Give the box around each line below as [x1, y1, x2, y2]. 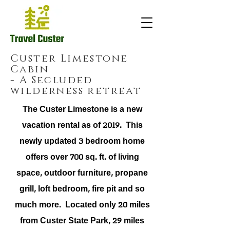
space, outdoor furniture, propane [16, 169, 148, 178]
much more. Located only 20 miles [14, 201, 150, 209]
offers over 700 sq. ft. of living [25, 153, 139, 162]
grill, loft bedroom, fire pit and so [20, 185, 145, 194]
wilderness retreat [10, 84, 142, 98]
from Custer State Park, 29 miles [20, 217, 144, 225]
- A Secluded [10, 73, 93, 87]
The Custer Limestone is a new [22, 105, 142, 114]
